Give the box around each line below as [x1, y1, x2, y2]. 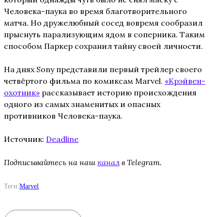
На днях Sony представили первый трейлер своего [4, 64, 202, 74]
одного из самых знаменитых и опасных [4, 99, 160, 109]
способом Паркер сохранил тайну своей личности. [4, 41, 203, 51]
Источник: [4, 134, 46, 144]
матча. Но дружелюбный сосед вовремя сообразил [4, 17, 202, 28]
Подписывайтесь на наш [4, 157, 97, 167]
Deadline [46, 134, 78, 144]
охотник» [4, 87, 40, 97]
